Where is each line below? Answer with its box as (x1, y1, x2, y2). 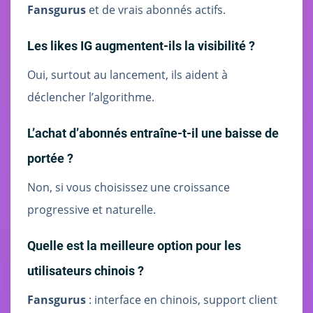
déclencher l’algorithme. (27, 89, 154, 105)
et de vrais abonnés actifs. (86, 1, 226, 17)
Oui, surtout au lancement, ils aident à (27, 66, 228, 82)
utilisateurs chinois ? (27, 263, 144, 278)
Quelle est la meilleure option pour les (27, 238, 241, 253)
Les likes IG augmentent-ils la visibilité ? (27, 38, 255, 53)
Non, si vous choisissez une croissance (27, 179, 230, 195)
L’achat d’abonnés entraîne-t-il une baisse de (27, 125, 279, 140)
